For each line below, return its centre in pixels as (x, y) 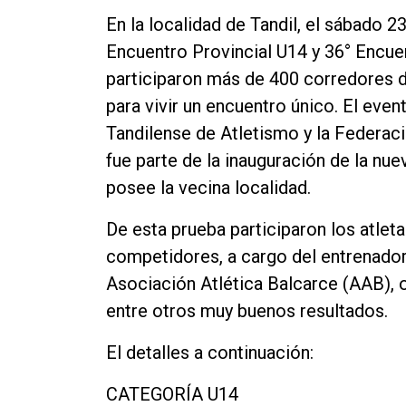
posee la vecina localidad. (208, 187)
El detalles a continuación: (210, 352)
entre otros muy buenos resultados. (247, 310)
